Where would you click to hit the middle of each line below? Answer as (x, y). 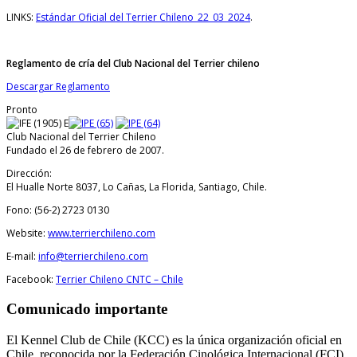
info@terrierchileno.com (93, 256)
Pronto (22, 109)
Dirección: (29, 173)
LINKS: (21, 17)
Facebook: (31, 279)
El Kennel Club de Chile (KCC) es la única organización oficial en (174, 340)
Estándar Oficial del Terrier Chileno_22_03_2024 (143, 17)
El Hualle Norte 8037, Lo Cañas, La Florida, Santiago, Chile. (137, 186)
